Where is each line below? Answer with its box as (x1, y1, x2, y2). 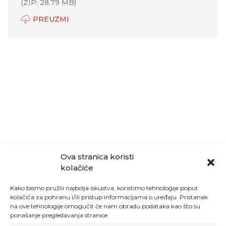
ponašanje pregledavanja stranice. (10, 211, 109, 219)
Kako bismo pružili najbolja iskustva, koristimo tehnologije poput (10, 184, 198, 192)
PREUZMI (33, 14, 69, 24)
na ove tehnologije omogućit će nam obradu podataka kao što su (10, 202, 200, 210)
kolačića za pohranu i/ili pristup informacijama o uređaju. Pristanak (10, 193, 208, 201)
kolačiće (61, 163, 93, 173)
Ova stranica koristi (61, 152, 134, 161)
